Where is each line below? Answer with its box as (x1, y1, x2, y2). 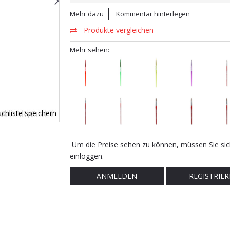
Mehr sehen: (69, 45, 109, 54)
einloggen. (69, 151, 104, 161)
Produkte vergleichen (81, 25, 154, 35)
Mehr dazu (69, 9, 104, 18)
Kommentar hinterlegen (116, 9, 190, 18)
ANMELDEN (96, 171, 137, 181)
